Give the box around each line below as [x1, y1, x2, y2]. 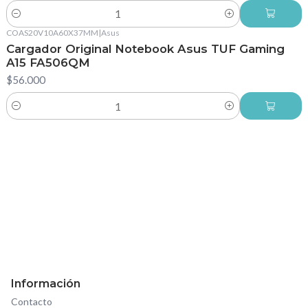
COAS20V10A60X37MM [5, 27, 98, 38]
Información [11, 276, 80, 290]
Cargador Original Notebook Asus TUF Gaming [5, 42, 285, 56]
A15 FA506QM [5, 56, 90, 70]
